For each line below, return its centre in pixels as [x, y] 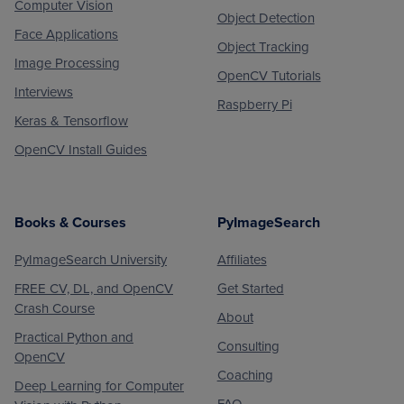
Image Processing [67, 63]
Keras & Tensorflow [71, 120]
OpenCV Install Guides [81, 149]
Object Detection [266, 18]
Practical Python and [74, 337]
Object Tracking [263, 46]
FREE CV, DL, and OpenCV [94, 288]
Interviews [44, 92]
